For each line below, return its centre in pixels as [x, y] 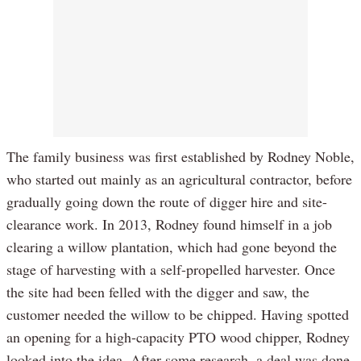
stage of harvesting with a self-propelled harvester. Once [171, 270]
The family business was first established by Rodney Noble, [180, 157]
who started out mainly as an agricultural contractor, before [179, 179]
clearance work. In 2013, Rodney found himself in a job [169, 224]
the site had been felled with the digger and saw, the [158, 292]
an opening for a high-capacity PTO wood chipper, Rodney [178, 337]
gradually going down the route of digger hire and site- [167, 202]
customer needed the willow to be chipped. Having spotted [178, 315]
